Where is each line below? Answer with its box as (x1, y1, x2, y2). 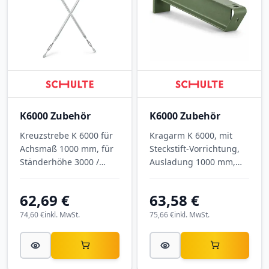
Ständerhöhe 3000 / (20, 156, 99, 168)
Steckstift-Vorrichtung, (150, 143, 240, 155)
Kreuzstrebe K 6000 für (20, 130, 113, 142)
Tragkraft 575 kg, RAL (150, 169, 235, 181)
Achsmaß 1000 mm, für (20, 143, 113, 155)
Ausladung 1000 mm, (150, 156, 236, 168)
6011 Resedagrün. (150, 183, 223, 195)
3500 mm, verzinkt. (20, 169, 96, 181)
